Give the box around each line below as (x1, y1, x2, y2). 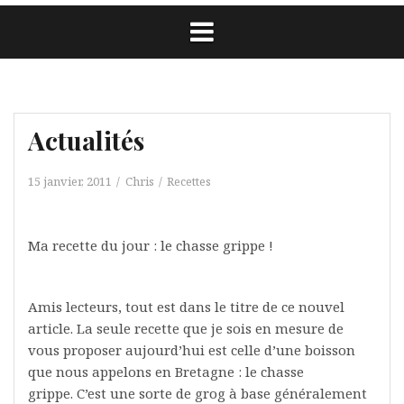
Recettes (167, 173, 211, 189)
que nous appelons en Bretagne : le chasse (28, 363, 304, 381)
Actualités (28, 124, 144, 157)
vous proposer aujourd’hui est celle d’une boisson (28, 341, 355, 359)
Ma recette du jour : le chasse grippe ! (28, 236, 273, 254)
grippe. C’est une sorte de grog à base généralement (28, 384, 367, 402)
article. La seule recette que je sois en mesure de (28, 319, 344, 337)
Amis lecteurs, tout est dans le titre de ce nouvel (28, 298, 344, 316)
